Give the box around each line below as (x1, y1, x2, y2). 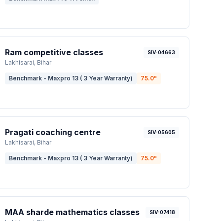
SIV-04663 (147, 49, 175, 55)
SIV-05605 (147, 129, 175, 135)
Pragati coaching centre (5, 127, 101, 137)
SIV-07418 (149, 209, 175, 215)
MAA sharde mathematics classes (5, 207, 140, 217)
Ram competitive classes (5, 47, 104, 57)
